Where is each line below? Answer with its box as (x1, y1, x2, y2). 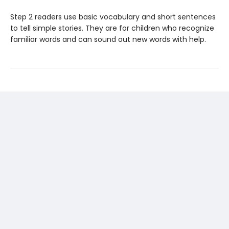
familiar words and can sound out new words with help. (10, 34, 206, 44)
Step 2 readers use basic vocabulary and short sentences (10, 11, 216, 22)
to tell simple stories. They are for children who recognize (10, 22, 214, 33)
